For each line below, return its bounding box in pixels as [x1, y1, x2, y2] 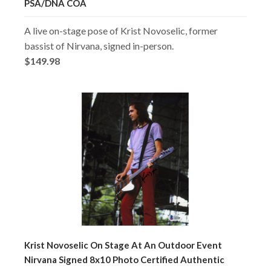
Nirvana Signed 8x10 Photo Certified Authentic [24, 253, 224, 265]
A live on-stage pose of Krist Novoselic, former [24, 24, 218, 36]
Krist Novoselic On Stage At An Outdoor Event [24, 239, 222, 250]
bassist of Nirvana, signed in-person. [24, 39, 174, 51]
